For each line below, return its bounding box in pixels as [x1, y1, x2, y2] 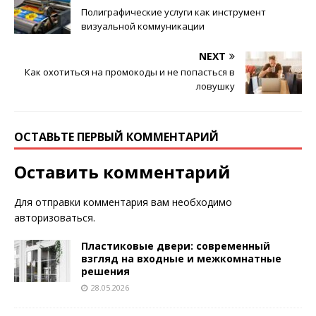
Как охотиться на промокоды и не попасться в [25, 66, 235, 79]
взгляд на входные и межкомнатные [81, 252, 281, 266]
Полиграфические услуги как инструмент [81, 6, 266, 19]
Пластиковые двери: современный [81, 239, 270, 253]
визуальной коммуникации [81, 20, 205, 33]
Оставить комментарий [14, 160, 231, 184]
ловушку [196, 80, 235, 93]
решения [81, 265, 130, 279]
